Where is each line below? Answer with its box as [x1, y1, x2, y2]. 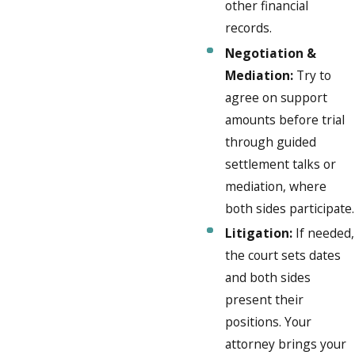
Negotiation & [225, 44, 317, 62]
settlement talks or [225, 155, 337, 173]
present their [225, 290, 304, 308]
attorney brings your [225, 334, 347, 353]
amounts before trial [225, 110, 345, 128]
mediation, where [225, 177, 327, 195]
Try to [293, 66, 332, 84]
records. [225, 19, 273, 37]
